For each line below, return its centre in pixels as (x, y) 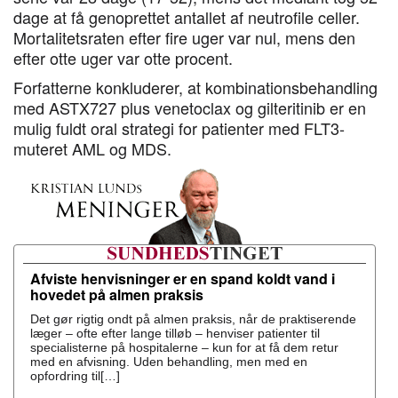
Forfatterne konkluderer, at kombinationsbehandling (195, 87)
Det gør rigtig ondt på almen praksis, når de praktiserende (193, 319)
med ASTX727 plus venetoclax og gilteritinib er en (190, 107)
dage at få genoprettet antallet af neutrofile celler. (187, 17)
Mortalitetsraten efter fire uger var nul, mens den (184, 37)
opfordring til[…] (75, 376)
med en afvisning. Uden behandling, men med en (169, 362)
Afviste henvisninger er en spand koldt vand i (183, 279)
